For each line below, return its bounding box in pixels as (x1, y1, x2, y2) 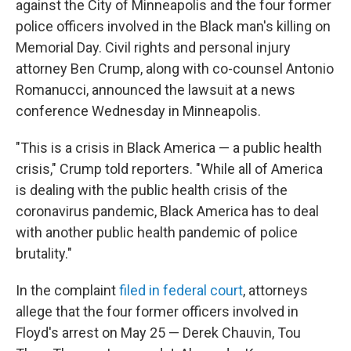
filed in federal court (119, 282, 243, 299)
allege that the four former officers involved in (16, 303, 299, 320)
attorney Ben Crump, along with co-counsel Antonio (16, 60, 334, 77)
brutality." (16, 245, 72, 262)
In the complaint (16, 282, 119, 299)
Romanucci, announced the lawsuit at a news (16, 81, 295, 98)
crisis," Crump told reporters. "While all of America (16, 161, 323, 177)
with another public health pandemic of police (16, 224, 298, 241)
